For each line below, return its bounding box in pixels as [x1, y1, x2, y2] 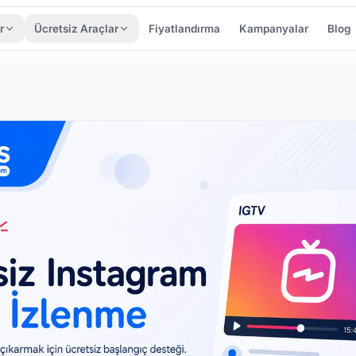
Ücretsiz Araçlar [34, 22, 119, 35]
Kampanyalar [239, 22, 309, 35]
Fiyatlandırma [149, 22, 221, 35]
